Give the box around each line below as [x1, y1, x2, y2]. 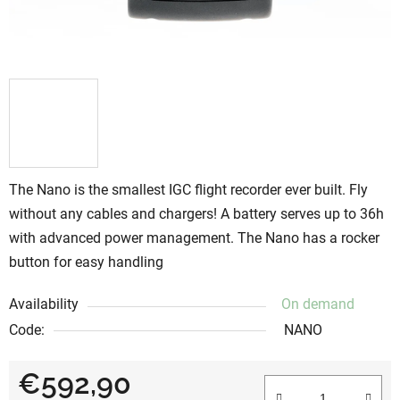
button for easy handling [9, 253, 163, 271]
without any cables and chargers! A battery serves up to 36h [9, 204, 384, 222]
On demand [281, 295, 354, 312]
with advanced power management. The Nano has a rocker [9, 229, 379, 246]
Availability [9, 295, 79, 312]
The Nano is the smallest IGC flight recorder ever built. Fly [9, 180, 368, 198]
